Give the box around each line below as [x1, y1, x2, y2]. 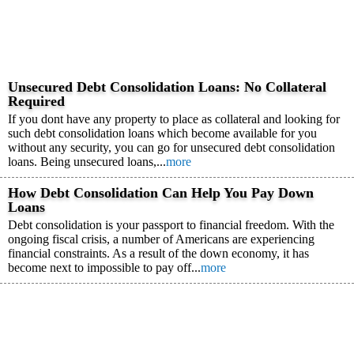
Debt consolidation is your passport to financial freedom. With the [8, 218, 334, 232]
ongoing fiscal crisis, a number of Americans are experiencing [8, 232, 314, 246]
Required [8, 93, 65, 109]
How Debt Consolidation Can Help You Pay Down [8, 185, 314, 201]
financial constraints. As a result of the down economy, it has [8, 247, 309, 260]
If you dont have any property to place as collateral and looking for [8, 112, 340, 126]
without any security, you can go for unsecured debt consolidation [8, 141, 335, 154]
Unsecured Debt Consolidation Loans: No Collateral [8, 79, 326, 95]
